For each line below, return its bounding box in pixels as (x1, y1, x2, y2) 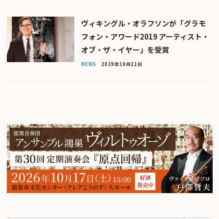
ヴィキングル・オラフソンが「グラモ (81, 18, 206, 29)
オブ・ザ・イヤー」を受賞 (81, 44, 169, 55)
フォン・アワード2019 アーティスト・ (81, 31, 209, 42)
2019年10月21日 (101, 60, 142, 67)
